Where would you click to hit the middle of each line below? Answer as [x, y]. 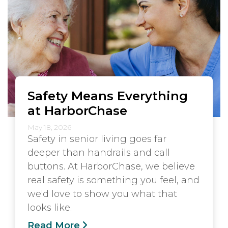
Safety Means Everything [108, 95]
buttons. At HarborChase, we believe [111, 166]
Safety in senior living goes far [97, 139]
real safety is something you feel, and [113, 180]
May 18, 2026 [49, 127]
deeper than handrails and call [99, 152]
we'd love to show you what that [102, 194]
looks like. [50, 207]
